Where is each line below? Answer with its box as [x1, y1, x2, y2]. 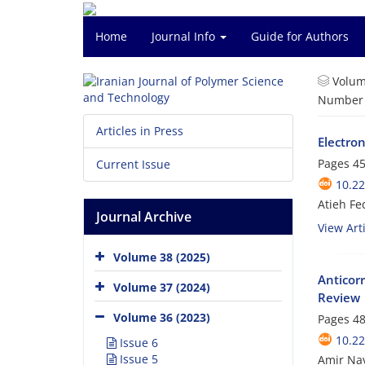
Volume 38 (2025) [113, 248, 210, 265]
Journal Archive [96, 208, 191, 226]
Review [317, 288, 360, 306]
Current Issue [96, 156, 170, 172]
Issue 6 [117, 335, 158, 350]
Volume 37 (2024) [113, 279, 210, 295]
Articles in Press [96, 123, 183, 139]
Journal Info [152, 29, 218, 44]
